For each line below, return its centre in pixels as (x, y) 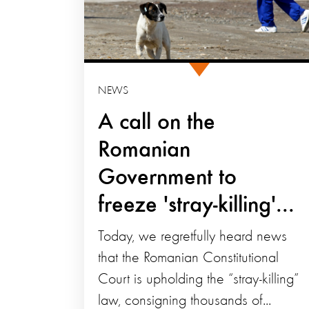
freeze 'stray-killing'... (196, 206)
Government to (167, 178)
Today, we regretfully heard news (192, 237)
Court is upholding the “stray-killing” (199, 280)
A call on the (157, 123)
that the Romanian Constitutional (188, 258)
